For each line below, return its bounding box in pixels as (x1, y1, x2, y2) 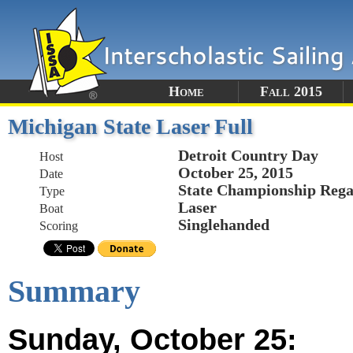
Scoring (39, 219, 78, 232)
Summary (8, 273, 140, 309)
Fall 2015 (259, 83, 322, 99)
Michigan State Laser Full (8, 114, 253, 139)
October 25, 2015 (178, 164, 293, 181)
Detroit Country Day (178, 147, 318, 164)
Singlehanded (178, 216, 269, 233)
